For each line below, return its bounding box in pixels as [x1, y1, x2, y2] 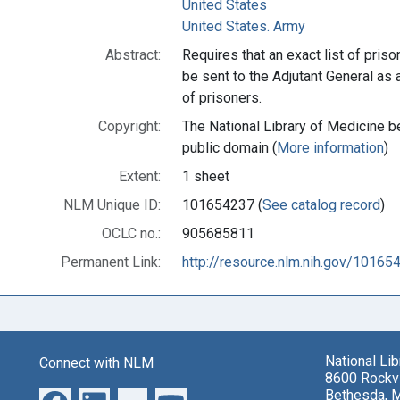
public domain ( [182, 138, 277, 156]
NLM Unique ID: [63, 196, 161, 213]
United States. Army [182, 17, 305, 35]
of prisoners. [182, 88, 262, 106]
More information [277, 138, 384, 156]
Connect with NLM [39, 354, 154, 371]
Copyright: [98, 117, 161, 135]
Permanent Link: [61, 253, 161, 271]
